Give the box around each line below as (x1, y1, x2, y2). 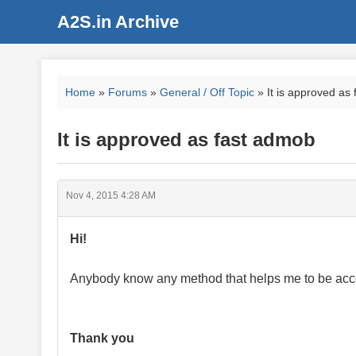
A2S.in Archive (57, 12, 179, 32)
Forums (108, 86, 147, 99)
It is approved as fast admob (57, 129, 315, 150)
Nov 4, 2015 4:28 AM (66, 190, 156, 201)
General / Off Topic (160, 86, 254, 99)
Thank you (70, 331, 134, 345)
